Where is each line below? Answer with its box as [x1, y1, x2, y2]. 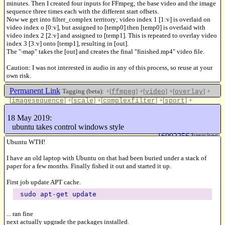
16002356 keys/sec [157, 132, 218, 141]
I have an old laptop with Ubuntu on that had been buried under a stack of [7, 154, 206, 162]
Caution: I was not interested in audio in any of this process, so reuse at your [7, 63, 212, 71]
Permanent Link [9, 86, 60, 95]
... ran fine [7, 209, 33, 217]
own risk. [7, 71, 31, 79]
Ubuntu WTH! [7, 138, 45, 146]
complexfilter [102, 97, 155, 105]
